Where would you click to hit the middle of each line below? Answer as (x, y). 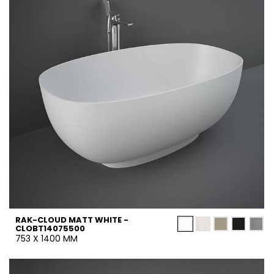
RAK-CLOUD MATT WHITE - (72, 220)
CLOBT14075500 (50, 228)
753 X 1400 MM (46, 239)
